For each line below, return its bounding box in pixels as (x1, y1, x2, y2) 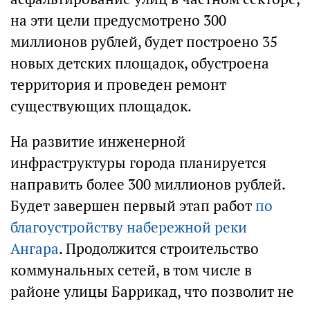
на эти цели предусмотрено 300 (10, 11, 226, 30)
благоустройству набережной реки (10, 218, 247, 237)
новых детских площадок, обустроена (10, 54, 269, 73)
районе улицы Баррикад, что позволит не (10, 282, 294, 301)
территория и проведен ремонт (10, 75, 226, 94)
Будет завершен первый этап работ (10, 197, 255, 215)
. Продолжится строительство (59, 239, 259, 258)
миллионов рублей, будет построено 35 (10, 33, 277, 51)
